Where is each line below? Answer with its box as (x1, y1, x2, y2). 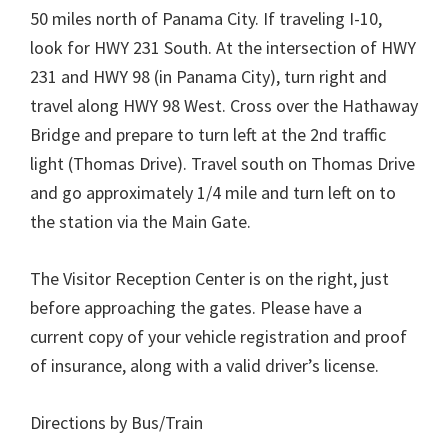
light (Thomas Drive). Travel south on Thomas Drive (30, 152, 415, 175)
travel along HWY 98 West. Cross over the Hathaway (30, 94, 418, 117)
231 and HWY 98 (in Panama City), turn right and (30, 65, 387, 88)
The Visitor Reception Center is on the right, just (30, 267, 389, 290)
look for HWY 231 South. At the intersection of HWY (30, 36, 416, 59)
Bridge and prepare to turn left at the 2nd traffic (30, 123, 386, 146)
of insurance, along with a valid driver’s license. (30, 354, 379, 377)
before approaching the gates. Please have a (30, 296, 362, 319)
